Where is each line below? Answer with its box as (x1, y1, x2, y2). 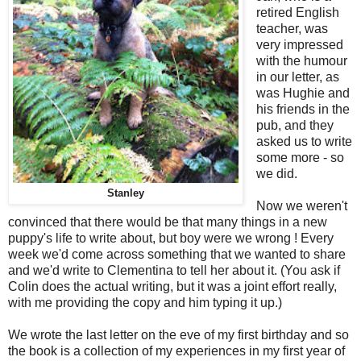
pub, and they (255, 118, 334, 132)
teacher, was (255, 21, 328, 35)
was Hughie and (255, 85, 350, 100)
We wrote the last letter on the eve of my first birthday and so (8, 327, 349, 342)
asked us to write (255, 134, 352, 148)
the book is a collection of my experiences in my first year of (8, 343, 345, 358)
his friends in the (255, 102, 350, 116)
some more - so (255, 150, 344, 164)
